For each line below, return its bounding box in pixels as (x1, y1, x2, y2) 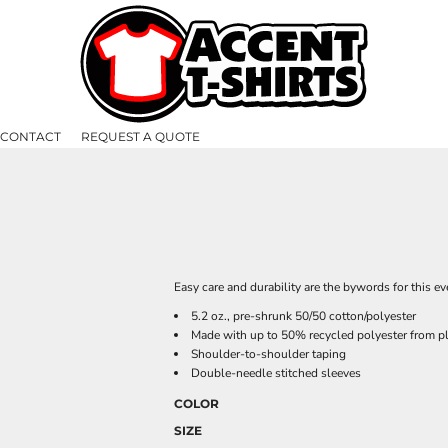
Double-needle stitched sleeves (191, 365, 361, 381)
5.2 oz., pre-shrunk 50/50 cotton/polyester (191, 308, 416, 324)
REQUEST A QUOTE (81, 128, 200, 144)
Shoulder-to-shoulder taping (191, 346, 346, 362)
